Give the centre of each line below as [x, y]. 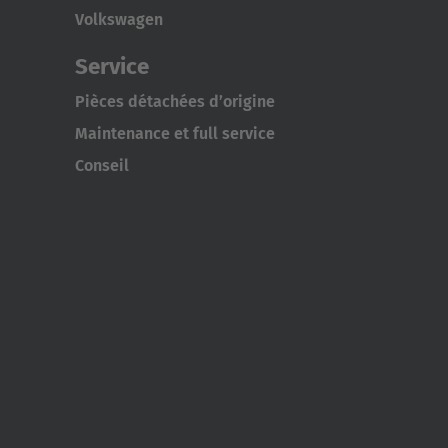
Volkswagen [118, 20]
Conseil [101, 166]
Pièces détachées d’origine [174, 102]
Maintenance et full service [174, 134]
